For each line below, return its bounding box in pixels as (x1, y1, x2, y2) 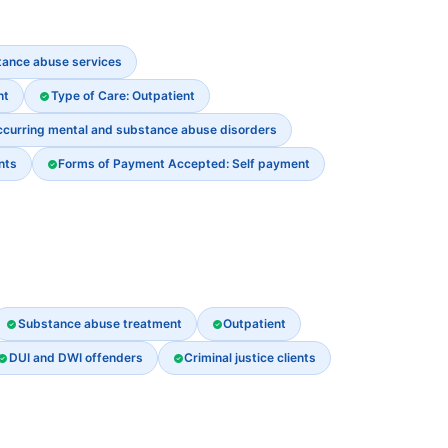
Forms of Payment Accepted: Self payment (57, 156, 310, 171)
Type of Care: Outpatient (50, 88, 195, 103)
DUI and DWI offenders (8, 350, 143, 365)
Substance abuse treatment (17, 316, 182, 331)
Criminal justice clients (183, 350, 316, 365)
